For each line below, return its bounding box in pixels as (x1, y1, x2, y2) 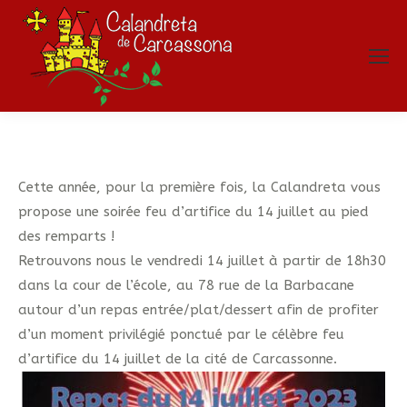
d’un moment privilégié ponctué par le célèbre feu (18, 326, 344, 342)
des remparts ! (18, 228, 114, 244)
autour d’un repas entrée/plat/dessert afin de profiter (18, 302, 379, 318)
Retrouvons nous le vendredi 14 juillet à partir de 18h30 (18, 253, 386, 269)
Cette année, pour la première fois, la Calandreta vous (18, 179, 381, 195)
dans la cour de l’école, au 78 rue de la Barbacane (18, 277, 354, 293)
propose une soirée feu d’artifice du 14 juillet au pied (18, 203, 369, 220)
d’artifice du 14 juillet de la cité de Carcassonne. (18, 351, 337, 367)
